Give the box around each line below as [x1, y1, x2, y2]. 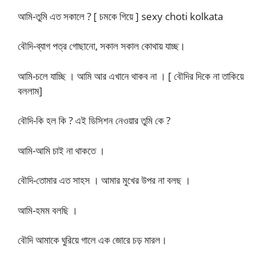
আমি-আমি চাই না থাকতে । [18, 143, 105, 157]
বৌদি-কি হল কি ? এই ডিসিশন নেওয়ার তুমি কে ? [18, 114, 170, 127]
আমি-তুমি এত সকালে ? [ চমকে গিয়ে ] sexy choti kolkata [18, 9, 223, 23]
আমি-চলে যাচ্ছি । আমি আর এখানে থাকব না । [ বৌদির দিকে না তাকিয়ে [18, 69, 244, 83]
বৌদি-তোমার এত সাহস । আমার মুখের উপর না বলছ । [18, 173, 190, 187]
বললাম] [18, 83, 43, 98]
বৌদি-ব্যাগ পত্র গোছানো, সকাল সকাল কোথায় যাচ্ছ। [18, 39, 185, 53]
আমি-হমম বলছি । [18, 203, 77, 217]
